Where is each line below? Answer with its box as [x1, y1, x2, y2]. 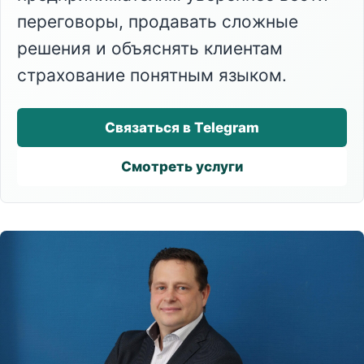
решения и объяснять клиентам [17, 38, 283, 58]
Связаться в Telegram [105, 119, 259, 136]
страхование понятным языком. [17, 65, 287, 85]
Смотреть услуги [121, 158, 243, 175]
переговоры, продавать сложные [17, 11, 298, 32]
